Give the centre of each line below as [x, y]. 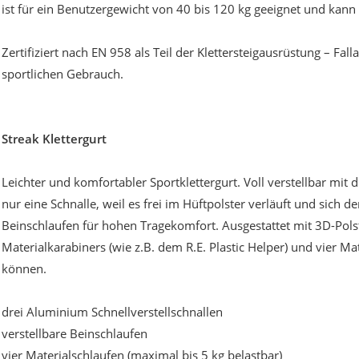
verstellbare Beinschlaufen [75, 334]
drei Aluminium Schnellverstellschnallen [112, 312]
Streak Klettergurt [54, 139]
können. [24, 269]
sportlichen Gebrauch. [63, 74]
